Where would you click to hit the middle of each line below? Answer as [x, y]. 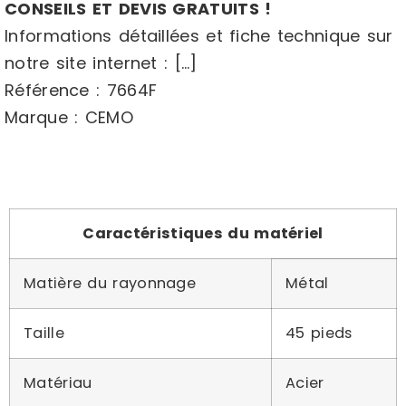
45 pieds [319, 333]
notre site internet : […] [101, 63]
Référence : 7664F [81, 90]
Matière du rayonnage [110, 283]
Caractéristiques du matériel [203, 233]
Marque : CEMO [69, 117]
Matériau [58, 383]
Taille [44, 333]
